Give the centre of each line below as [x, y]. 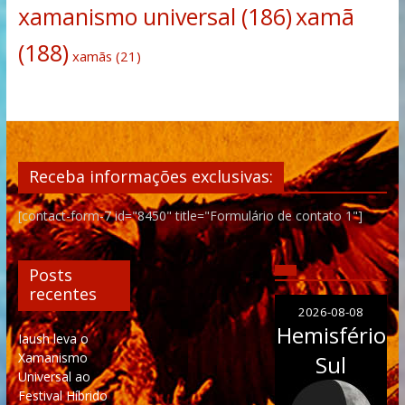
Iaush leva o [53, 339]
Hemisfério [331, 335]
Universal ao [54, 377]
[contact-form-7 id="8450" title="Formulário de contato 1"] [190, 216]
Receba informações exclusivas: [151, 177]
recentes [62, 294]
